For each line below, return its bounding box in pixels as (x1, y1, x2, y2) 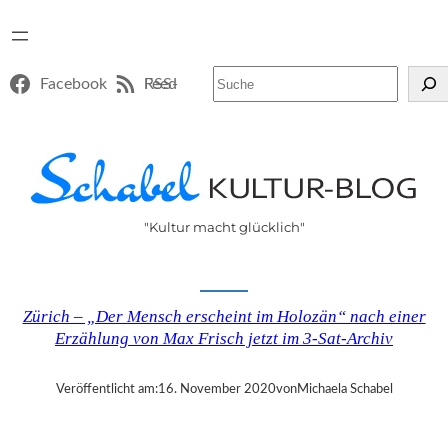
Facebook (39, 76, 107, 92)
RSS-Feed (144, 76, 178, 92)
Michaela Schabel (296, 382, 393, 397)
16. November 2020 (157, 382, 276, 397)
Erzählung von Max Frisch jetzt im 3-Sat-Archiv (55, 329, 393, 349)
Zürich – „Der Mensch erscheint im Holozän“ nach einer (22, 307, 426, 327)
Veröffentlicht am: (55, 382, 158, 397)
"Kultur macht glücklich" (143, 219, 305, 236)
